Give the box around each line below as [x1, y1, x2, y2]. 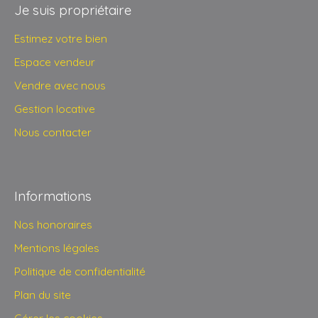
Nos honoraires [14, 217, 92, 232]
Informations [14, 187, 92, 205]
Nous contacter [14, 125, 92, 140]
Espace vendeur [14, 55, 95, 70]
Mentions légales [14, 241, 99, 256]
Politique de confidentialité [14, 264, 146, 279]
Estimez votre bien [14, 31, 107, 46]
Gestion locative [14, 102, 95, 116]
